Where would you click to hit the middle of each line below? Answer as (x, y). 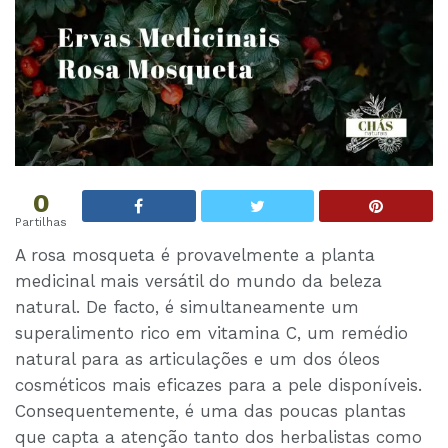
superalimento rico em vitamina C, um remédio (211, 333)
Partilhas (41, 222)
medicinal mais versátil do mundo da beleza (198, 281)
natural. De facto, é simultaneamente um (187, 307)
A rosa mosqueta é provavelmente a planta (195, 255)
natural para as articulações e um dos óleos (197, 359)
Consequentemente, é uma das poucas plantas (210, 411)
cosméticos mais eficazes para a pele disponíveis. (218, 385)
